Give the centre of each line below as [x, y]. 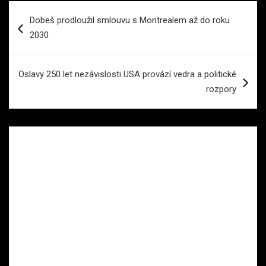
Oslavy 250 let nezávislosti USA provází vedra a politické [127, 75]
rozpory [221, 89]
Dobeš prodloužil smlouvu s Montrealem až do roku [130, 20]
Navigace [40, 10]
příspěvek [41, 48]
